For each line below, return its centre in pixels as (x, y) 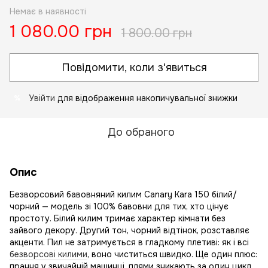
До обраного (141, 132)
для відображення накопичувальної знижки (146, 98)
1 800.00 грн (157, 33)
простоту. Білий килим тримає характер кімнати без (118, 218)
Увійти (42, 98)
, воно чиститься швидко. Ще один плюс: (172, 254)
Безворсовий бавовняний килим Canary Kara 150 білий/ (123, 194)
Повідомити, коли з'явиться (134, 68)
